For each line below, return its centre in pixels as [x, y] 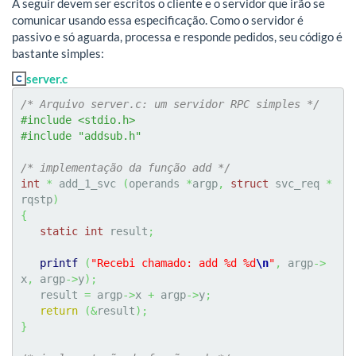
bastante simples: [58, 54]
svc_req [297, 183]
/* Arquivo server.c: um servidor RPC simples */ [170, 104]
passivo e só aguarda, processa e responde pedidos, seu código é [177, 37]
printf [59, 263]
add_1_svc [87, 183]
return [59, 310]
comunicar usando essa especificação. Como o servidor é [158, 20]
